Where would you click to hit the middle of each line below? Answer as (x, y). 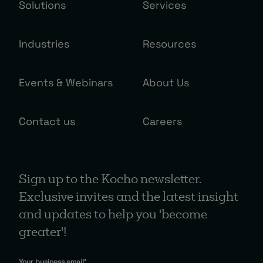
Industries (44, 43)
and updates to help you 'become (113, 215)
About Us (166, 82)
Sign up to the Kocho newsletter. (110, 180)
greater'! (43, 233)
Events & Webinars (66, 82)
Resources (170, 43)
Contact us (47, 121)
